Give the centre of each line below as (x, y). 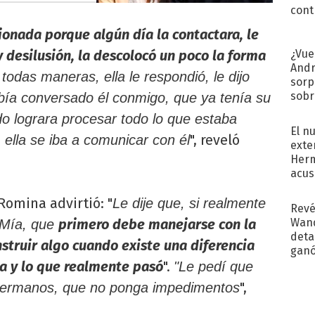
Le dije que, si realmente (189, 204)
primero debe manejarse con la (157, 225)
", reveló (215, 140)
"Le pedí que (213, 267)
